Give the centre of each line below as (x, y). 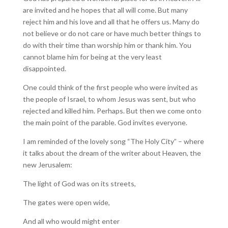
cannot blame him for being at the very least (92, 57)
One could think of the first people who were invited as (110, 87)
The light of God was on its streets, (79, 183)
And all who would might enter (71, 221)
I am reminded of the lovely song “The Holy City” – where (113, 141)
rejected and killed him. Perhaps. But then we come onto (112, 111)
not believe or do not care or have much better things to (112, 33)
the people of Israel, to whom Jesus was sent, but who (109, 99)
